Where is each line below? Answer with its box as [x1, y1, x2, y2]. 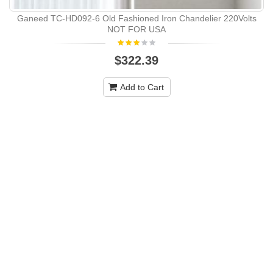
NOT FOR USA [107, 24, 166, 34]
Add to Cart [119, 82, 164, 92]
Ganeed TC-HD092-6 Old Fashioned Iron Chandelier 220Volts [16, 13, 257, 23]
